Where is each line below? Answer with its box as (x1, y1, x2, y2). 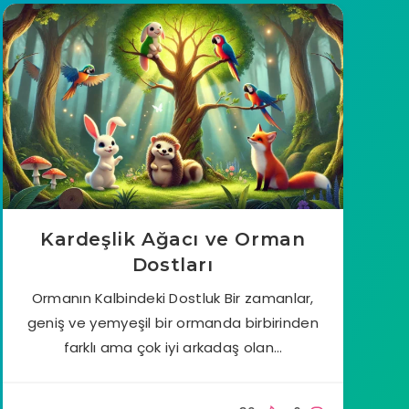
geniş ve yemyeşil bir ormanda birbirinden (26, 312, 319, 332)
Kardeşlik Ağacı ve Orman (40, 227, 306, 250)
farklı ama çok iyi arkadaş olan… (63, 337, 283, 357)
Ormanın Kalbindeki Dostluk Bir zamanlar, (31, 288, 314, 308)
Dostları (131, 253, 214, 276)
